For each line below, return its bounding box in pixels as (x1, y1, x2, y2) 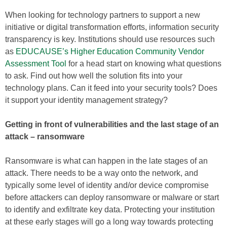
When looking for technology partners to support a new (5, 11, 200, 19)
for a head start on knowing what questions (66, 59, 221, 68)
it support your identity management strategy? (5, 96, 168, 104)
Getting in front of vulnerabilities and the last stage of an (5, 120, 219, 129)
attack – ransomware (5, 132, 85, 141)
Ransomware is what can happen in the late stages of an (5, 157, 208, 165)
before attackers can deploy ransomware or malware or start (5, 193, 219, 202)
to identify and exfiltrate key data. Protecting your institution (5, 205, 215, 214)
